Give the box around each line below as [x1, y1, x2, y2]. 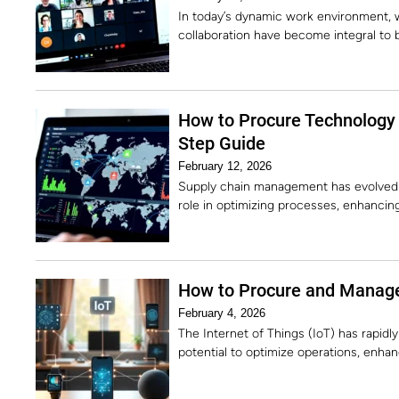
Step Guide [178, 133, 265, 154]
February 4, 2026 [178, 306, 265, 320]
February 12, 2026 [178, 159, 272, 173]
